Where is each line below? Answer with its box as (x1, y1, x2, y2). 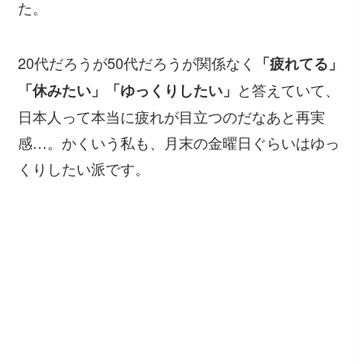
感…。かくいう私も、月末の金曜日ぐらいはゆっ (18, 132, 340, 154)
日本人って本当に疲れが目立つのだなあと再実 (18, 106, 326, 128)
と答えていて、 (237, 79, 340, 101)
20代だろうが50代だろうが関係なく (18, 52, 256, 74)
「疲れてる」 (255, 53, 344, 75)
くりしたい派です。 (18, 158, 150, 180)
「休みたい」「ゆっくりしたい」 (18, 80, 238, 102)
